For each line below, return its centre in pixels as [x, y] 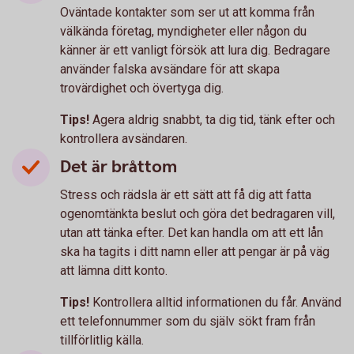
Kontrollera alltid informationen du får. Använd [217, 302]
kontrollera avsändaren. [124, 138]
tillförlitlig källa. [102, 340]
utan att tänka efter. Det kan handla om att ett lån [192, 232]
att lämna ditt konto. [114, 270]
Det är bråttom [119, 167]
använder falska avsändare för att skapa [170, 69]
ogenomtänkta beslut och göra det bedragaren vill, [198, 213]
